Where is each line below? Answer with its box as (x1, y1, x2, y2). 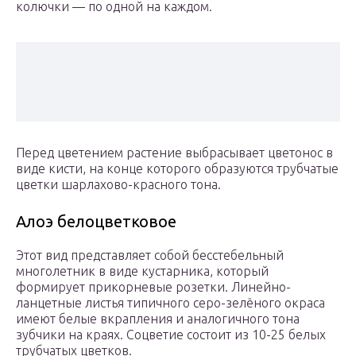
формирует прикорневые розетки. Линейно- (16, 280, 291, 295)
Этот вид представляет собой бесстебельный (16, 248, 284, 263)
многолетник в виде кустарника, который (16, 264, 269, 279)
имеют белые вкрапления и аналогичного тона (16, 311, 300, 327)
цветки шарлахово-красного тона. (16, 177, 221, 192)
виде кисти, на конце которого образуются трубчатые (16, 161, 339, 176)
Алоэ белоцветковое (16, 212, 176, 231)
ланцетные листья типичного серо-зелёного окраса (16, 296, 325, 311)
